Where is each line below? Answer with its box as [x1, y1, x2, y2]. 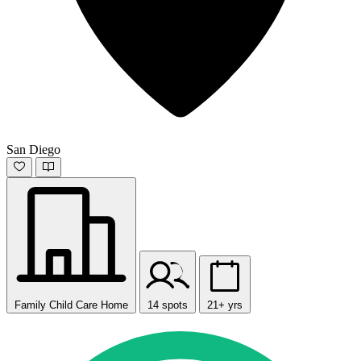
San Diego [6, 142, 60, 156]
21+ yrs [207, 298, 243, 311]
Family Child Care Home [15, 298, 128, 311]
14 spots [147, 298, 188, 311]
